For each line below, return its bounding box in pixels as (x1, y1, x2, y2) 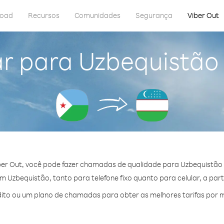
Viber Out (187, 10, 219, 20)
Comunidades (74, 10, 120, 20)
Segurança (135, 10, 172, 20)
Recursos (28, 10, 59, 20)
